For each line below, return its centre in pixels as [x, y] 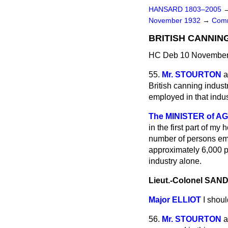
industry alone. [175, 161]
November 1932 [176, 21]
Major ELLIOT [175, 200]
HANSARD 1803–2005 [185, 9]
